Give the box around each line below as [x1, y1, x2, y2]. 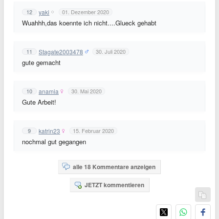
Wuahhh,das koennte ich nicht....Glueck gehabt [22, 18, 156, 27]
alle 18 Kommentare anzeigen [73, 162, 155, 171]
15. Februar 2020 [73, 127, 114, 134]
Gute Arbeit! [22, 97, 56, 107]
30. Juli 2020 [96, 47, 126, 55]
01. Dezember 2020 [62, 8, 109, 16]
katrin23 [39, 126, 60, 135]
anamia [39, 87, 59, 95]
